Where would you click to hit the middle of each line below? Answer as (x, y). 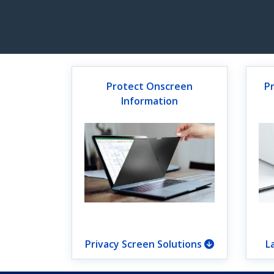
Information (150, 101)
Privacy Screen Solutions (145, 244)
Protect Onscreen (150, 86)
